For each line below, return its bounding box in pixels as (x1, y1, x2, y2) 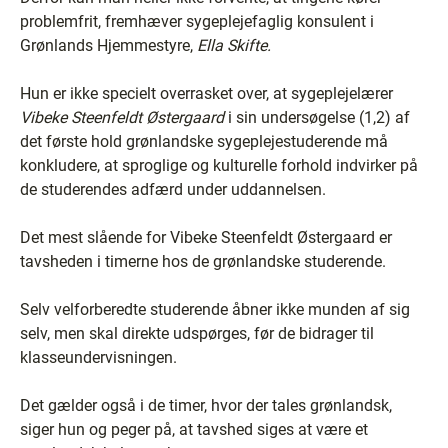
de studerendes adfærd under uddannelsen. (20, 180, 326, 199)
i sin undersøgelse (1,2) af (224, 108, 410, 127)
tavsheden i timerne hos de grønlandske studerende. (20, 252, 386, 271)
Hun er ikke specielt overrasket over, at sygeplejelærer (20, 84, 393, 103)
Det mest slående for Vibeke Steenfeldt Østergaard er (20, 228, 392, 247)
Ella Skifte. (197, 36, 271, 55)
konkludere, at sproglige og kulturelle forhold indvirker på (20, 156, 418, 175)
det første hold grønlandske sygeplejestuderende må (20, 132, 388, 151)
